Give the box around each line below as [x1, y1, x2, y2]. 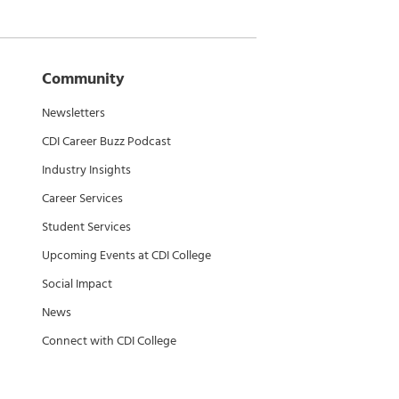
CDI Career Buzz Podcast [42, 131, 171, 151]
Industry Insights [42, 159, 131, 180]
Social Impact [42, 273, 112, 294]
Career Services [42, 188, 123, 208]
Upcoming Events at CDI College [42, 245, 211, 265]
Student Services [42, 216, 131, 237]
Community [42, 66, 125, 92]
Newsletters [42, 102, 105, 123]
